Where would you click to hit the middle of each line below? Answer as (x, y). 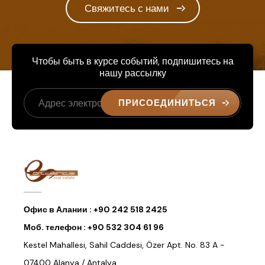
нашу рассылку (132, 73)
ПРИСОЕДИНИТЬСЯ (167, 103)
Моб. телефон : (56, 227)
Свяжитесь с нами (127, 9)
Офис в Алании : (59, 210)
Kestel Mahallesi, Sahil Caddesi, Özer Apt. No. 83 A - (124, 245)
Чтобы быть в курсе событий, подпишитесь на (132, 62)
